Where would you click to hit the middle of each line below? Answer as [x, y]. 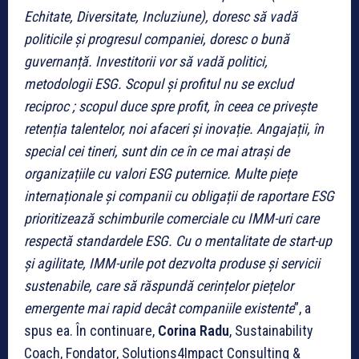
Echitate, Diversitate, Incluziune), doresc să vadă [161, 16]
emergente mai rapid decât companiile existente [159, 308]
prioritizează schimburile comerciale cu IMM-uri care [171, 218]
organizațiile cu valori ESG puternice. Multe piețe [160, 173]
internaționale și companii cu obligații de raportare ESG [179, 196]
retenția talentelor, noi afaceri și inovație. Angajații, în [174, 128]
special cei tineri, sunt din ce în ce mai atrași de [157, 151]
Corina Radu [194, 330]
